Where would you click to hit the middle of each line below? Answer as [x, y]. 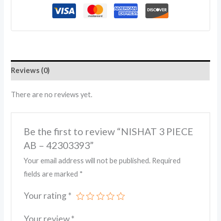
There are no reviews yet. [52, 94]
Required [166, 160]
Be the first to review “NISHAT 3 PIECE [108, 131]
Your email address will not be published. [87, 160]
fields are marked [51, 174]
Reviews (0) [31, 70]
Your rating [46, 195]
